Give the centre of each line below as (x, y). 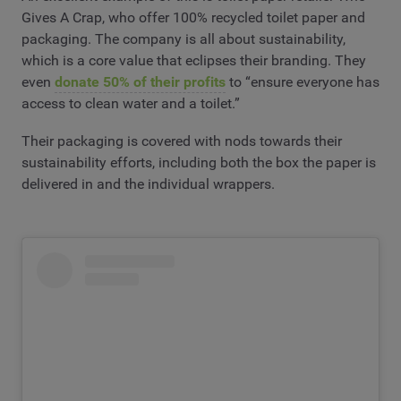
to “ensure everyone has (303, 82)
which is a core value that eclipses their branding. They (194, 61)
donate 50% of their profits (140, 82)
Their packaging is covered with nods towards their (182, 141)
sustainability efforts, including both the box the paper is (199, 162)
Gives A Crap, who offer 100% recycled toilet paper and (193, 18)
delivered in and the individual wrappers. (148, 183)
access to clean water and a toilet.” (131, 104)
